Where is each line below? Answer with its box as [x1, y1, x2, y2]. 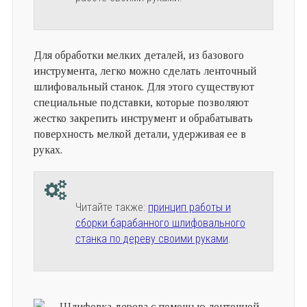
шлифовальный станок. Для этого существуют [33, 81, 254, 93]
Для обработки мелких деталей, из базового [33, 49, 244, 61]
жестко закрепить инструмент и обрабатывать [33, 112, 253, 124]
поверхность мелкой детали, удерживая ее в [33, 128, 246, 140]
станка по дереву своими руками [75, 232, 228, 245]
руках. [33, 144, 62, 156]
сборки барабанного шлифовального [75, 217, 245, 230]
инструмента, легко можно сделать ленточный [33, 65, 256, 77]
